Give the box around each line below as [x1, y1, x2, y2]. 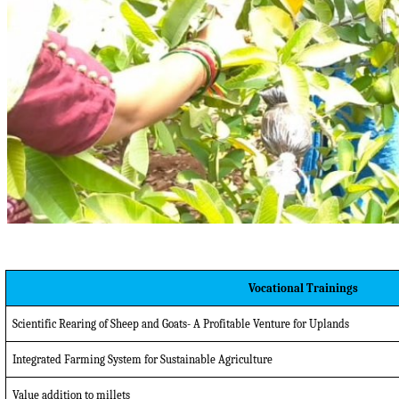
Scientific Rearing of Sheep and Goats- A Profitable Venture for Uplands [12, 316, 349, 330]
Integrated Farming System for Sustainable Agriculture [12, 352, 273, 366]
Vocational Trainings [248, 281, 359, 295]
